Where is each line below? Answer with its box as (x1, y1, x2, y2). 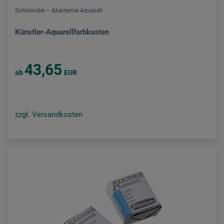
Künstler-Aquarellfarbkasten (15, 27, 109, 36)
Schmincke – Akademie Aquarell (15, 7, 102, 14)
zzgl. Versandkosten (15, 110, 82, 119)
